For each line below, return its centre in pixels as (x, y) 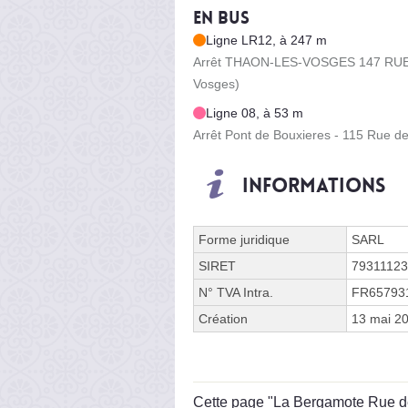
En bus (221, 18)
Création (223, 318)
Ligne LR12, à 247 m (266, 40)
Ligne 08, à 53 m (255, 112)
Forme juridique (244, 239)
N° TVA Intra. (236, 292)
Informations (314, 185)
